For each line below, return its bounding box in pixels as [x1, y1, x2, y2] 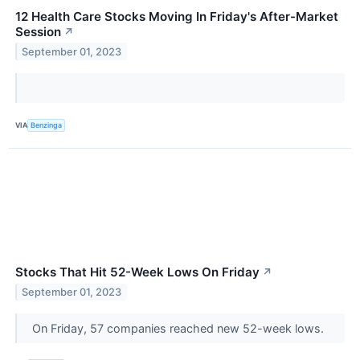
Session [15, 23, 61, 39]
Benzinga [31, 121, 63, 130]
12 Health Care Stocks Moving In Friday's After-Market [15, 8, 338, 24]
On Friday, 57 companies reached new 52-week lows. [25, 321, 327, 335]
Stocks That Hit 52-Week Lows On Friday [15, 264, 260, 280]
